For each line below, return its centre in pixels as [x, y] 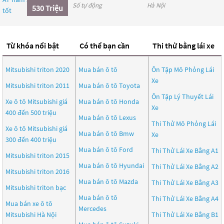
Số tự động [87, 5]
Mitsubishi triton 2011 [37, 85]
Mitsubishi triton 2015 [37, 155]
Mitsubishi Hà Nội [31, 214]
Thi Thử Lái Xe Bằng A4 [185, 198]
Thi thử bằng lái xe [183, 45]
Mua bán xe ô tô [29, 203]
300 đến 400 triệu [31, 139]
